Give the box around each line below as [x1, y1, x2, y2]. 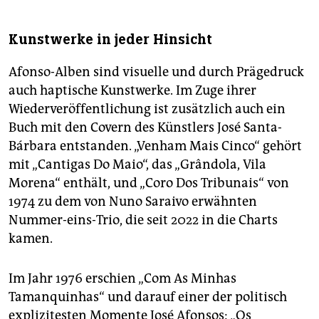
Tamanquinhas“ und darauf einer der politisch [9, 289, 287, 305]
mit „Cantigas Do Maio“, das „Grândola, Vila [9, 157, 266, 173]
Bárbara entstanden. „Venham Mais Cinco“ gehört [9, 138, 302, 155]
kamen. [9, 231, 53, 247]
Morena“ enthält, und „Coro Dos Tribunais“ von [9, 175, 289, 192]
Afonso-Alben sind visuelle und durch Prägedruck [9, 64, 304, 80]
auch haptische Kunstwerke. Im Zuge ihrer [9, 83, 256, 99]
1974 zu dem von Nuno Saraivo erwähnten [9, 194, 257, 210]
